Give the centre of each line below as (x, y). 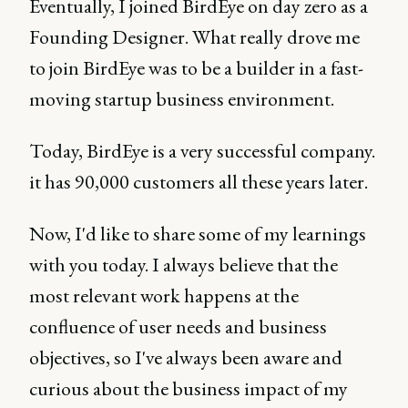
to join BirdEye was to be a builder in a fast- (196, 67)
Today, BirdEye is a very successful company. (202, 150)
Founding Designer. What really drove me (194, 36)
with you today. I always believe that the (184, 264)
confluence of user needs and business (178, 326)
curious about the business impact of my (189, 388)
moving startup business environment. (182, 98)
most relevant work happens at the (164, 295)
